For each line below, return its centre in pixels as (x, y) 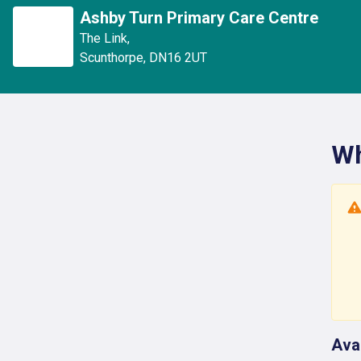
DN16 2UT (178, 58)
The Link (104, 38)
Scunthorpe (112, 58)
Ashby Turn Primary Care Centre (199, 18)
